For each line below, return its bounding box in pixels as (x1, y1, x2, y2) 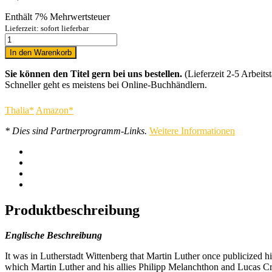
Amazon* (36, 104, 73, 115)
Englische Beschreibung (5, 230, 102, 241)
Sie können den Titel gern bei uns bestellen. (5, 68, 182, 79)
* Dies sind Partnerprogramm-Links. (5, 125, 147, 136)
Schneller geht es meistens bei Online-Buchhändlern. (5, 79, 207, 90)
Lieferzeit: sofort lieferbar (5, 23, 89, 33)
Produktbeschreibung (5, 202, 140, 218)
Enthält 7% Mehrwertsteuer (5, 11, 110, 22)
